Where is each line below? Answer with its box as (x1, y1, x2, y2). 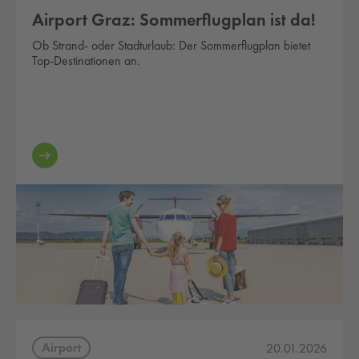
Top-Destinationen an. (32, 52, 140, 69)
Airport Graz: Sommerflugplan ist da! (32, 8, 316, 31)
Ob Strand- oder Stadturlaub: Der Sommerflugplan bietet (32, 37, 310, 54)
